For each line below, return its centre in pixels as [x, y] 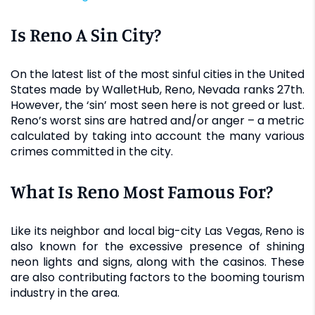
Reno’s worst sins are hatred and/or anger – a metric [157, 120]
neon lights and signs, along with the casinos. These [157, 262]
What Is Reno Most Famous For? [142, 191]
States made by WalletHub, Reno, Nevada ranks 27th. [157, 89]
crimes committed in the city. [92, 151]
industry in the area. [65, 292]
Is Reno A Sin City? [86, 34]
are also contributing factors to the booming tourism [157, 277]
